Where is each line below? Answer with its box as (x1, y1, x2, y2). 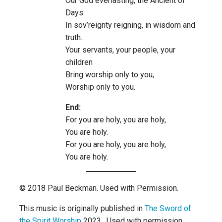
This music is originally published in (19, 204, 145, 214)
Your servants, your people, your (65, 45, 175, 55)
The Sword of (145, 204, 191, 214)
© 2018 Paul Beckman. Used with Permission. (19, 183, 178, 193)
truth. (65, 33, 82, 43)
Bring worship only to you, (65, 70, 154, 80)
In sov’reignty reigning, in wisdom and (65, 20, 195, 30)
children (65, 57, 93, 67)
